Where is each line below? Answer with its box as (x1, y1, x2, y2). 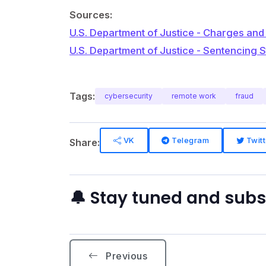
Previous (103, 250, 147, 262)
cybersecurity (104, 91, 153, 100)
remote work (172, 91, 216, 100)
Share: (69, 136, 100, 148)
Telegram (169, 135, 210, 145)
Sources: (69, 9, 113, 21)
